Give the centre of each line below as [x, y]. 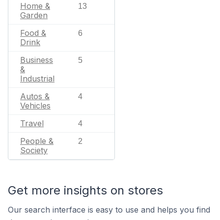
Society [34, 150]
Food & [33, 33]
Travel [32, 123]
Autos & [35, 96]
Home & [35, 6]
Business [37, 60]
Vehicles [35, 106]
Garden [34, 15]
